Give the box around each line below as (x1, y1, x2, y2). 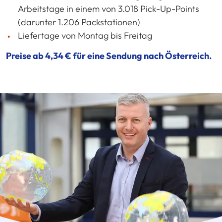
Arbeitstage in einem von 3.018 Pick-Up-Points (18, 3, 199, 15)
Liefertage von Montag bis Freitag (18, 30, 152, 42)
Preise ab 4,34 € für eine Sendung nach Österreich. (6, 50, 212, 62)
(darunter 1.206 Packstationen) (18, 16, 140, 28)
